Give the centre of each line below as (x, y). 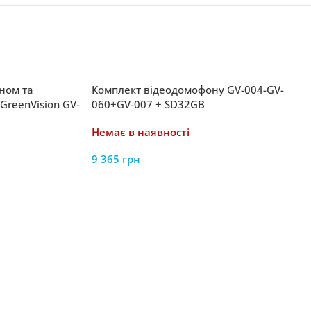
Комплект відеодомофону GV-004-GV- (188, 90)
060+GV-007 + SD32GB (148, 104)
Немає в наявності (141, 132)
